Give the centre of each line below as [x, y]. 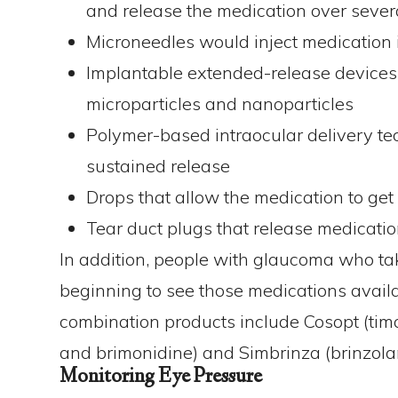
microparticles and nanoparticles [220, 103]
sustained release [159, 166]
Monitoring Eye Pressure [161, 378]
